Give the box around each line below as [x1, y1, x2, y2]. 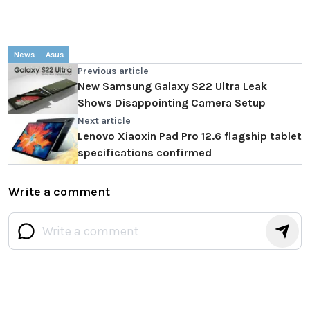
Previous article [77, 64, 149, 77]
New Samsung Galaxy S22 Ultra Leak [77, 79, 267, 93]
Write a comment [8, 183, 110, 199]
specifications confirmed [77, 145, 212, 159]
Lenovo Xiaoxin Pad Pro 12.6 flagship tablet [77, 129, 302, 143]
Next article [77, 114, 131, 127]
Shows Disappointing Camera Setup [77, 95, 266, 109]
